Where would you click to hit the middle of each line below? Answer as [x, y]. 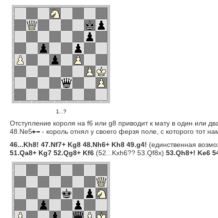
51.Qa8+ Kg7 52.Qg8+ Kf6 [52, 153]
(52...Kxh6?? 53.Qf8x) [130, 153]
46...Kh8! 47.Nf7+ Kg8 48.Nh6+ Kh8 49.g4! [78, 145]
